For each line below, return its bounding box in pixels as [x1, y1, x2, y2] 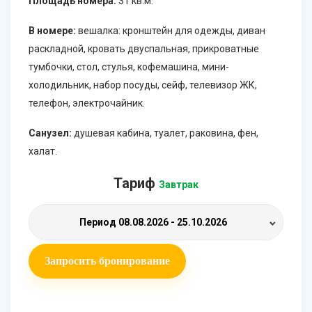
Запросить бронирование [45, 255, 170, 267]
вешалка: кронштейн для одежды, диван [76, 25, 265, 37]
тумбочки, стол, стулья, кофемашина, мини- [29, 61, 229, 73]
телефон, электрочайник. [29, 97, 145, 109]
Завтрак [159, 179, 198, 191]
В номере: [29, 25, 76, 37]
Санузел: [29, 127, 72, 139]
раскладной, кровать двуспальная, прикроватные [29, 43, 259, 55]
